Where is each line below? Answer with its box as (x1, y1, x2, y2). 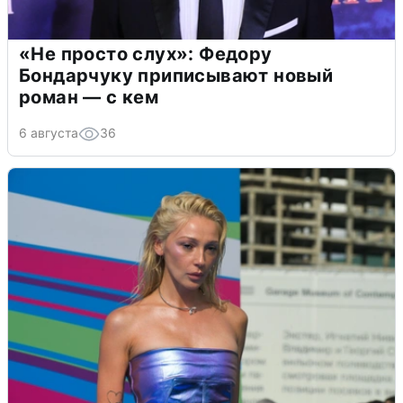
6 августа (19, 124, 78, 140)
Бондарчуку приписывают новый (19, 64, 334, 86)
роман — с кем (19, 85, 159, 108)
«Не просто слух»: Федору (19, 42, 273, 65)
